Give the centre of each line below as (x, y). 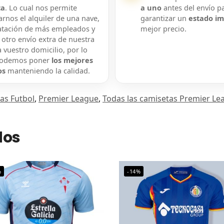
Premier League (68, 99)
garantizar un (164, 18)
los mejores (72, 60)
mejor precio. (163, 29)
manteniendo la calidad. (47, 71)
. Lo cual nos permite (41, 8)
